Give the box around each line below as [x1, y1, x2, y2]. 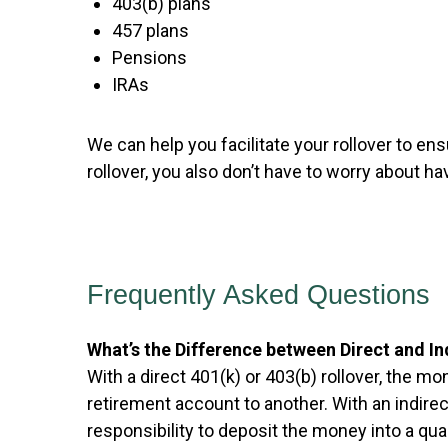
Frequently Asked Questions [87, 280, 430, 310]
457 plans [112, 20, 189, 41]
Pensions [112, 47, 187, 68]
